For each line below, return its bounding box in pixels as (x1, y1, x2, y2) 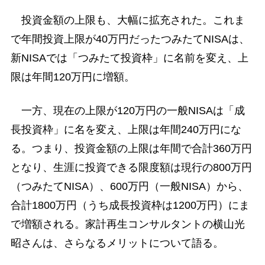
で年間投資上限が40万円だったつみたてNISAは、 (10, 33, 250, 45)
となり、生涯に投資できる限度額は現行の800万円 (10, 161, 252, 173)
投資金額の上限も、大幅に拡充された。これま (10, 14, 245, 26)
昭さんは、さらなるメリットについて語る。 (10, 237, 224, 249)
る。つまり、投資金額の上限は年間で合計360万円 (10, 142, 252, 154)
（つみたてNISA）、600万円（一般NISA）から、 (10, 180, 248, 192)
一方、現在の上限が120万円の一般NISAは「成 (10, 104, 245, 117)
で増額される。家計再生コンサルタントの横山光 (10, 218, 245, 230)
